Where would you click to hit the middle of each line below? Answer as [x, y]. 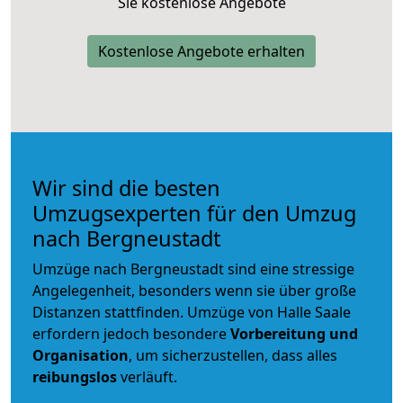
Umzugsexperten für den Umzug [194, 213]
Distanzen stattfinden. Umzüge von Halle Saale [192, 312]
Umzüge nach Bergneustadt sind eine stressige [193, 269]
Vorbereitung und [294, 333]
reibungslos [75, 376]
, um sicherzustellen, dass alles [233, 355]
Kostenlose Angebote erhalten [201, 51]
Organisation [81, 355]
